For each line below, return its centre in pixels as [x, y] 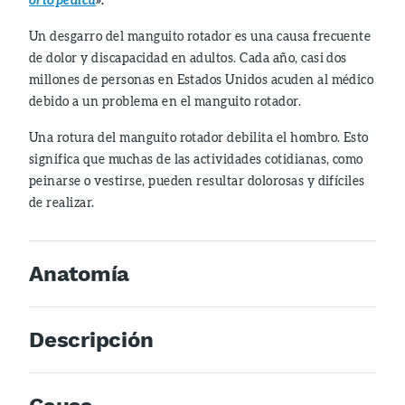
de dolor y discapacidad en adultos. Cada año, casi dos [188, 57]
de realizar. [62, 202]
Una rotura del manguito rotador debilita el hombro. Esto [199, 137]
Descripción [91, 340]
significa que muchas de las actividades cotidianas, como [196, 159]
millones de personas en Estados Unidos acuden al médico [202, 79]
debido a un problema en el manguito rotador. [165, 101]
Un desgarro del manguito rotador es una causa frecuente [200, 36]
